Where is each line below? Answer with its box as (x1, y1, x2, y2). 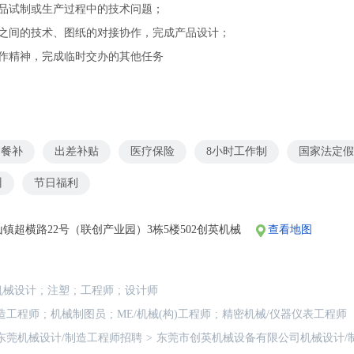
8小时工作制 (206, 145, 267, 157)
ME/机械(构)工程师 (117, 308, 211, 320)
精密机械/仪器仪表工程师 (222, 308, 347, 320)
